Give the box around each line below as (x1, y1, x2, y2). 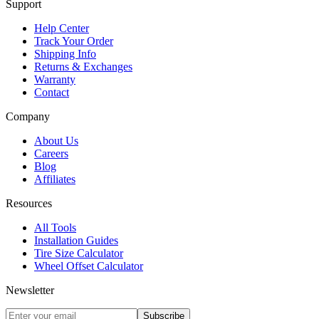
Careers (34, 147, 68, 159)
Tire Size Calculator (34, 246, 123, 259)
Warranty (34, 73, 75, 85)
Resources (6, 197, 52, 209)
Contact (34, 85, 69, 98)
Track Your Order (34, 34, 113, 47)
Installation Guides (34, 234, 118, 246)
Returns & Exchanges (34, 60, 132, 73)
